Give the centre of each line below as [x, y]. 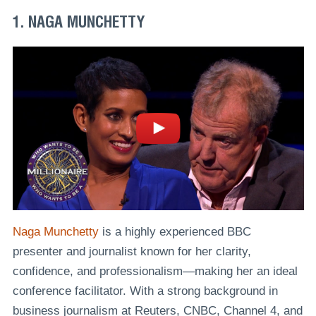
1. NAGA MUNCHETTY [78, 22]
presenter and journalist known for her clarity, [132, 252]
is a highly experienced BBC [175, 232]
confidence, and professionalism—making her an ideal [155, 272]
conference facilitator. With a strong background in [145, 291]
